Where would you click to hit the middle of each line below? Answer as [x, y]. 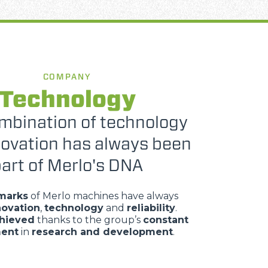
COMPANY [67, 77]
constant [165, 220]
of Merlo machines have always [103, 196]
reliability [151, 208]
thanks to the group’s [89, 220]
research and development [102, 232]
